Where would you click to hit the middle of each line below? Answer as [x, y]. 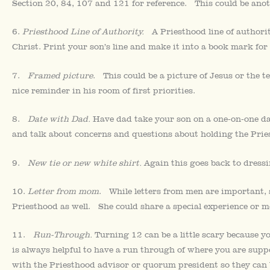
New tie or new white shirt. [86, 162]
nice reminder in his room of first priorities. [104, 90]
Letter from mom [63, 191]
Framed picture [60, 75]
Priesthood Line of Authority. [83, 32]
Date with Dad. [59, 119]
